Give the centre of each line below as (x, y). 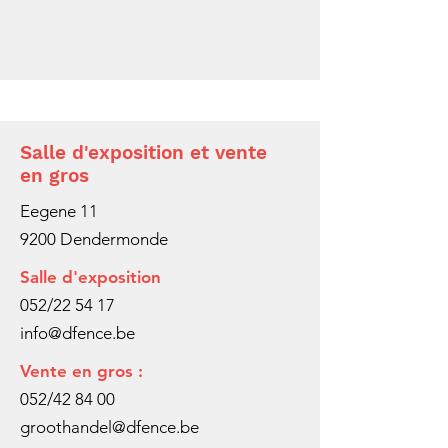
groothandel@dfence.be (109, 427)
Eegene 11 (59, 211)
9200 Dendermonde (94, 239)
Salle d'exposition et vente (143, 152)
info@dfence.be (77, 333)
